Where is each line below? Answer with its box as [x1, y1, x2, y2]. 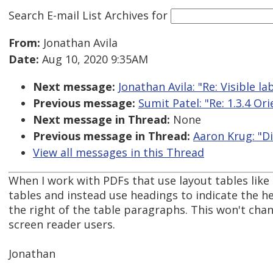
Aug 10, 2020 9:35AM [39, 52, 148, 67]
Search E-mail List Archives [9, 7, 149, 23]
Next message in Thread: [33, 112, 170, 127]
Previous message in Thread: [33, 129, 190, 144]
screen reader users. [9, 217, 115, 232]
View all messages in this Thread [33, 145, 204, 160]
